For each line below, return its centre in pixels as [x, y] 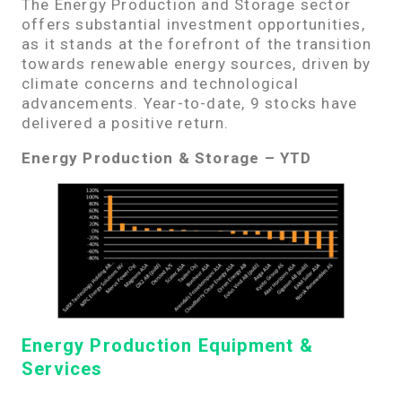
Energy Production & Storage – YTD [167, 157]
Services [62, 368]
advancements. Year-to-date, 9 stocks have [190, 103]
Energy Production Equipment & [167, 345]
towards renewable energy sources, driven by [197, 63]
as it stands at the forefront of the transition [197, 44]
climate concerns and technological [160, 83]
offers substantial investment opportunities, [193, 24]
